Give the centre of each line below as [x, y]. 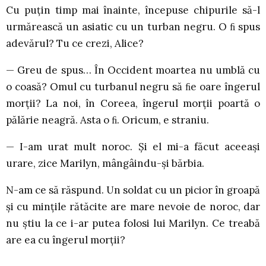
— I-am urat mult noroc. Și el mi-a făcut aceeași [133, 147]
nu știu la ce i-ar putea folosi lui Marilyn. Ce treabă [133, 224]
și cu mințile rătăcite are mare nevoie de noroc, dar [133, 207]
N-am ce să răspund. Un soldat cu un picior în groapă [133, 190]
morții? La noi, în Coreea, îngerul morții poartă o [133, 104]
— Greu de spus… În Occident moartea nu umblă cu [133, 70]
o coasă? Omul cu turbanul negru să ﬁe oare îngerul [133, 87]
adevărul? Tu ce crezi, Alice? [75, 44]
